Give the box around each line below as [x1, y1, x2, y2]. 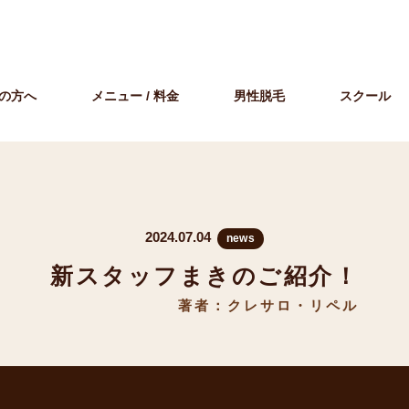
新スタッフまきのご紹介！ [50, 263, 359, 289]
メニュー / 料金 [91, 89, 179, 103]
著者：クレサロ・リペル [178, 298, 359, 314]
